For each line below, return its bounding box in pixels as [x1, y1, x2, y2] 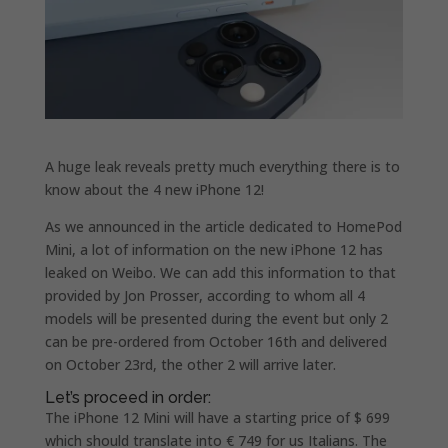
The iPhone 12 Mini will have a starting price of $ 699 [44, 407, 390, 427]
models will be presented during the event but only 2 [44, 308, 388, 328]
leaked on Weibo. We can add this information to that [44, 262, 396, 282]
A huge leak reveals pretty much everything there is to [44, 156, 400, 176]
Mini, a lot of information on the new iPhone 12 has [44, 239, 383, 259]
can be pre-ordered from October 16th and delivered [44, 331, 387, 351]
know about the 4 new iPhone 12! [44, 179, 264, 199]
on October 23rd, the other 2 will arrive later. [44, 354, 336, 374]
